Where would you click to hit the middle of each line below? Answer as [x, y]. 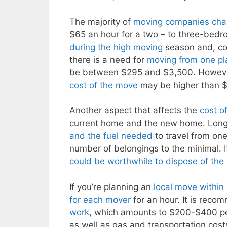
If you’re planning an [111, 187]
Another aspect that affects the [135, 111]
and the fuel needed [111, 136]
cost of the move [104, 85]
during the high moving [116, 47]
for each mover [100, 199]
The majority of [101, 22]
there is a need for [108, 60]
